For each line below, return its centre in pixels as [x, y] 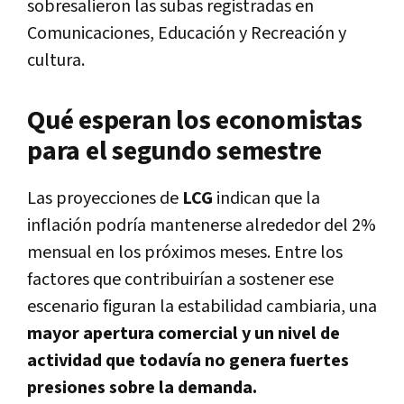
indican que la [268, 199]
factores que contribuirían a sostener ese [180, 280]
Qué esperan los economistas [195, 121]
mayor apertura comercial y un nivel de [184, 334]
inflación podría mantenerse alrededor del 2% [202, 226]
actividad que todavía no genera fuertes [188, 361]
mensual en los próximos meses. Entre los [185, 253]
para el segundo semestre [174, 152]
